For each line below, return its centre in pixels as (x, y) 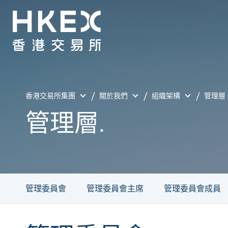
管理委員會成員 (192, 189)
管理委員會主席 (115, 189)
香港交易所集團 (50, 96)
